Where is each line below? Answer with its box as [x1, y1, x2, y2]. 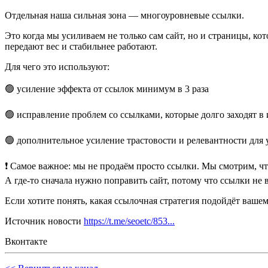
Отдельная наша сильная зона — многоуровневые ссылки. [5, 10, 244, 21]
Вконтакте [5, 236, 47, 247]
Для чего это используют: [5, 62, 109, 72]
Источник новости [5, 216, 84, 227]
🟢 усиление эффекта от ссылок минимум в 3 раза [5, 84, 209, 95]
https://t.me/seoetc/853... [84, 216, 175, 227]
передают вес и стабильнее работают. [5, 41, 157, 52]
